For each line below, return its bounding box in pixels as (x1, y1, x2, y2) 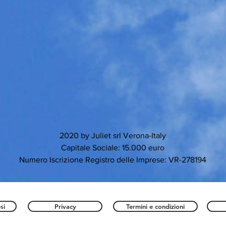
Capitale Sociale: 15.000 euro (61, 143, 164, 152)
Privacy (54, 202, 76, 210)
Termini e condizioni (126, 202, 185, 210)
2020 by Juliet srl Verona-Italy (60, 131, 166, 140)
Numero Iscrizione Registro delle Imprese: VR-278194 (19, 155, 206, 164)
